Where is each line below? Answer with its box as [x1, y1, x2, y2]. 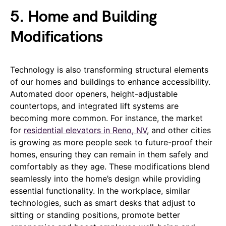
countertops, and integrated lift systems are [10, 100, 179, 111]
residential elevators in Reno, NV [24, 125, 147, 135]
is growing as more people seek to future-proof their [10, 137, 212, 147]
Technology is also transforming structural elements [10, 64, 208, 75]
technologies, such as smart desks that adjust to [10, 197, 196, 208]
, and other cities [147, 125, 211, 135]
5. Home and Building [10, 7, 156, 27]
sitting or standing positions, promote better [10, 209, 180, 220]
